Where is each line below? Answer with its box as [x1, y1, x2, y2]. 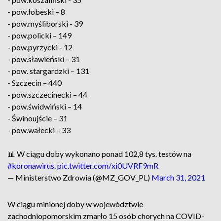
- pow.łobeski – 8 [7, 7, 65, 16]
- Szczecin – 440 [7, 78, 62, 87]
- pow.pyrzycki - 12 [7, 42, 73, 52]
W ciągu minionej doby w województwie [7, 199, 143, 209]
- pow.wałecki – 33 [7, 125, 71, 135]
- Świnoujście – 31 [7, 113, 68, 123]
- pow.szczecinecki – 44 [7, 90, 87, 99]
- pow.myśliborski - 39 [7, 19, 83, 28]
